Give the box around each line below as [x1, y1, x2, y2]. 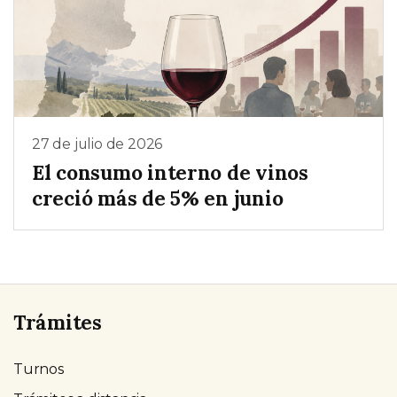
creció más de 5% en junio [32, 184, 284, 211]
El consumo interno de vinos [32, 159, 308, 185]
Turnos [13, 360, 64, 378]
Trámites [13, 308, 102, 335]
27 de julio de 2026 [32, 136, 163, 153]
